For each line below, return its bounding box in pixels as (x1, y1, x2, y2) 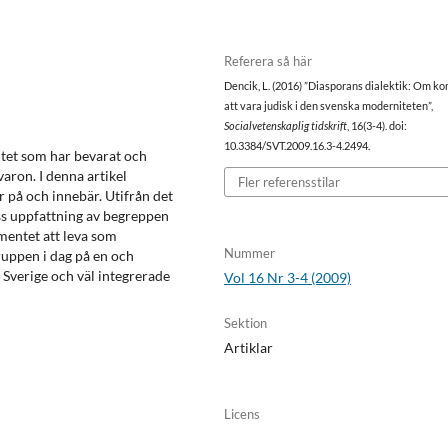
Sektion (224, 314, 268, 331)
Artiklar (224, 338, 274, 356)
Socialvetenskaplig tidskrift (224, 120, 348, 132)
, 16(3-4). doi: (347, 120, 408, 132)
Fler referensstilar (238, 173, 341, 190)
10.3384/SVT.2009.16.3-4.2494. (224, 140, 371, 152)
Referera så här (224, 53, 313, 69)
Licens (224, 405, 261, 422)
